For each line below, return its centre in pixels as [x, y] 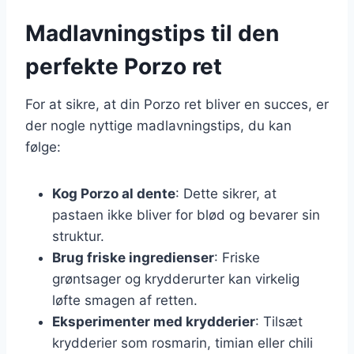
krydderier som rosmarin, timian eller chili [183, 343]
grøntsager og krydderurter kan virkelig [176, 279]
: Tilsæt [279, 321]
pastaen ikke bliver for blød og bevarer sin [186, 215]
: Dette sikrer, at [226, 193]
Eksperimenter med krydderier [154, 321]
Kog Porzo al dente [114, 193]
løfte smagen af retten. [125, 300]
